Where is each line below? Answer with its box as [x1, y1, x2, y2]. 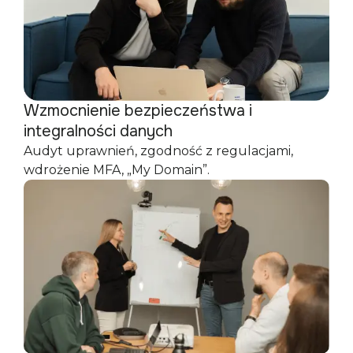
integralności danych [24, 121, 173, 141]
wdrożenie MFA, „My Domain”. [24, 162, 210, 177]
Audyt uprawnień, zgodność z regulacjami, [24, 143, 293, 158]
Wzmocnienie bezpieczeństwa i [24, 100, 252, 121]
